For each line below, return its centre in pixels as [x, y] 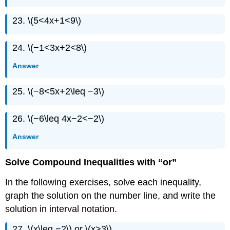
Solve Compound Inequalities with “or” [91, 162]
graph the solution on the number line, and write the [111, 196]
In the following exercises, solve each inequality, [103, 183]
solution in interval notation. [61, 209]
